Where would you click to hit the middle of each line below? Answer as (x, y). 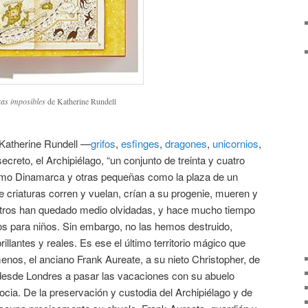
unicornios (235, 143)
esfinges (140, 143)
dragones (186, 143)
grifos (103, 143)
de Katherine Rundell (81, 101)
